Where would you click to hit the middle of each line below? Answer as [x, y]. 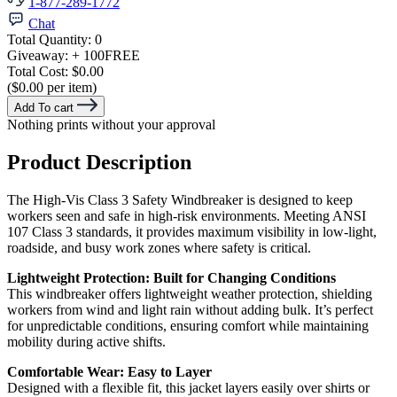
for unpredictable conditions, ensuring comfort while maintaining [188, 326]
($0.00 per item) [52, 88]
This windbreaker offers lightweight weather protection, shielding [190, 294]
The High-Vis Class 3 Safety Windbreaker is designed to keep [180, 200]
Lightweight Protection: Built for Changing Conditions [171, 278]
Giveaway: [39, 56]
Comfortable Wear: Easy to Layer [109, 372]
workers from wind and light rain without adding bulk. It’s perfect [190, 310]
